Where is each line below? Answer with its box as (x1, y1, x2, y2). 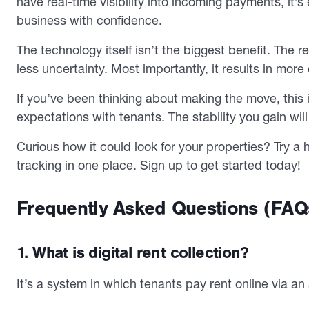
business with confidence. (17, 12, 162, 28)
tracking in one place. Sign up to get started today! (17, 157, 301, 173)
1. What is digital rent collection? (17, 243, 248, 262)
